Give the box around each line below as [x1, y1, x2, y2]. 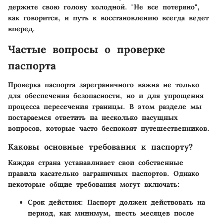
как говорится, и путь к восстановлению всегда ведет [8, 13, 209, 23]
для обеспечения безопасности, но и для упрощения [8, 91, 204, 100]
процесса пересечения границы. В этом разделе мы [8, 102, 202, 111]
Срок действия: [28, 197, 83, 207]
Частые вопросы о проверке [8, 43, 165, 56]
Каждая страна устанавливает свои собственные [8, 158, 183, 167]
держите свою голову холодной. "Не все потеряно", [8, 2, 200, 12]
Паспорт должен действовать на [83, 197, 205, 207]
